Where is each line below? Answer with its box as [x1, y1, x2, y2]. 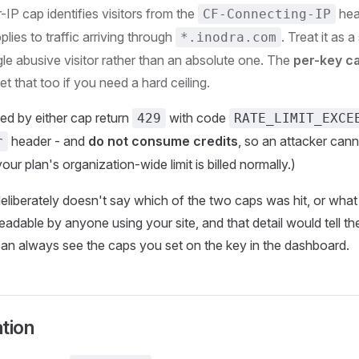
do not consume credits [88, 133, 238, 149]
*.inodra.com [180, 30, 276, 45]
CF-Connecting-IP [203, 6, 331, 22]
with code [166, 110, 229, 126]
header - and [8, 133, 88, 149]
